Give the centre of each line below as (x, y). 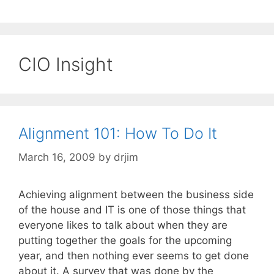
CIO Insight (66, 65)
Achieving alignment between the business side (136, 194)
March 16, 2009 (57, 157)
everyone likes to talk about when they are (123, 225)
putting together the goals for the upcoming (125, 240)
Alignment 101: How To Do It (118, 134)
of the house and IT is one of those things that (132, 209)
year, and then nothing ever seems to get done (134, 255)
